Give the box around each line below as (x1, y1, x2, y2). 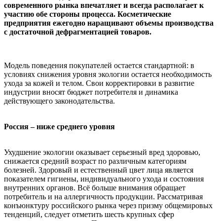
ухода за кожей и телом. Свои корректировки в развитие (4, 79, 194, 87)
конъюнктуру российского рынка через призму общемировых (4, 201, 213, 210)
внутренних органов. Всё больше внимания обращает (4, 184, 185, 192)
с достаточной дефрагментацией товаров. (4, 28, 153, 36)
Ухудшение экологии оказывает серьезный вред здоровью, (4, 148, 200, 156)
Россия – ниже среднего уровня (4, 122, 115, 131)
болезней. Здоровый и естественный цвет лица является (4, 166, 193, 174)
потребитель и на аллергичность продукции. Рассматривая (4, 192, 203, 201)
